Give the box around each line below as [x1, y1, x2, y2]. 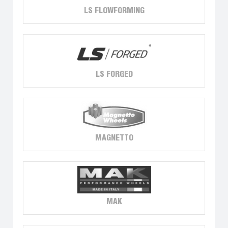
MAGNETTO [95, 134, 133, 142]
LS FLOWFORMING [83, 7, 145, 15]
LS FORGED [95, 70, 133, 78]
